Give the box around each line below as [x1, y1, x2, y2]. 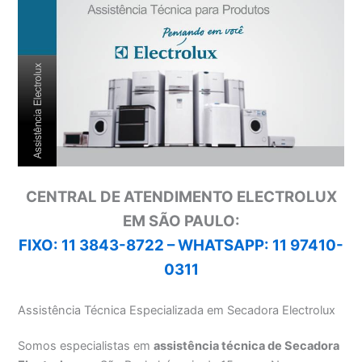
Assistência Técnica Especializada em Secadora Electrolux [18, 303, 336, 318]
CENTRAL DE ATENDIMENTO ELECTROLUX [25, 187, 337, 207]
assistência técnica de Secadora [154, 339, 340, 354]
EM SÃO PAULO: [122, 212, 240, 231]
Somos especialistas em [18, 339, 154, 354]
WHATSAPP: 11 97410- [178, 236, 343, 255]
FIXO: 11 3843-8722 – [19, 236, 175, 255]
